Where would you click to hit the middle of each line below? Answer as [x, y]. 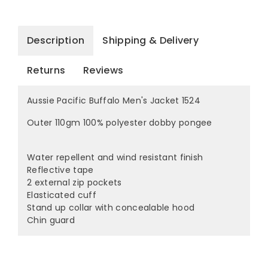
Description [56, 41]
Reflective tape [60, 170]
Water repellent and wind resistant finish [115, 158]
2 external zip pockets [74, 183]
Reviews [103, 71]
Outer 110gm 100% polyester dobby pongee [120, 123]
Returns [46, 71]
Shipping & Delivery [151, 41]
